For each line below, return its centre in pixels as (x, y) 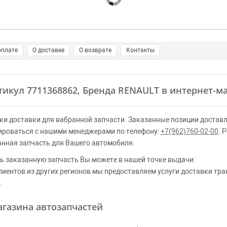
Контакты (140, 50)
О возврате (95, 50)
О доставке (48, 50)
